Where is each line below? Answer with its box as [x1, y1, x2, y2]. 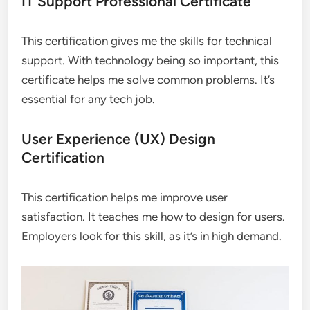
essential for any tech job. [21, 92, 156, 106]
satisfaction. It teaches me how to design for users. [21, 210, 286, 224]
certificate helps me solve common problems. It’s [21, 73, 275, 86]
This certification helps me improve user [21, 190, 228, 204]
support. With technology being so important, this [21, 53, 280, 67]
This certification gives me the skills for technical [21, 34, 273, 48]
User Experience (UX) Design [21, 130, 216, 147]
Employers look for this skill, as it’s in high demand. [21, 229, 282, 243]
